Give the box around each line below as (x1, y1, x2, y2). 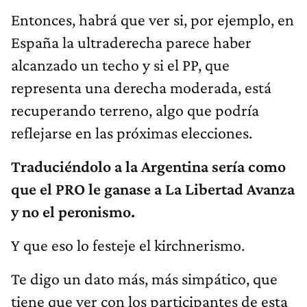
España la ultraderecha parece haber (11, 32, 251, 51)
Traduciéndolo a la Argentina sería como (11, 156, 286, 175)
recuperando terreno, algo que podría (11, 100, 259, 119)
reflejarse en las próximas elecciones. (11, 123, 252, 142)
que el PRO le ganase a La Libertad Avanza (11, 179, 295, 198)
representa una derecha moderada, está (11, 77, 271, 97)
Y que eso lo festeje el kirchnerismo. (11, 235, 245, 254)
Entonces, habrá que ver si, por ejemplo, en (11, 10, 294, 29)
